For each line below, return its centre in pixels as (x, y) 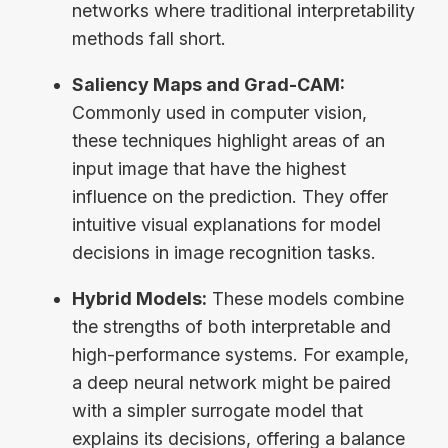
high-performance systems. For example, (240, 354)
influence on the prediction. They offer (230, 196)
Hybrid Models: (139, 298)
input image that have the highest (209, 168)
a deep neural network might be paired (231, 382)
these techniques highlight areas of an (228, 140)
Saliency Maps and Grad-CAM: (208, 84)
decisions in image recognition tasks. (224, 252)
